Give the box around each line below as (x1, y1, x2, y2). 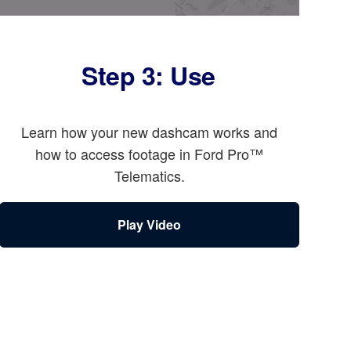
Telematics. (114, 165, 185, 186)
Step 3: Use (81, 57, 215, 94)
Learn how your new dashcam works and (21, 121, 278, 143)
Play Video (118, 215, 182, 234)
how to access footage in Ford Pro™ (35, 143, 264, 165)
